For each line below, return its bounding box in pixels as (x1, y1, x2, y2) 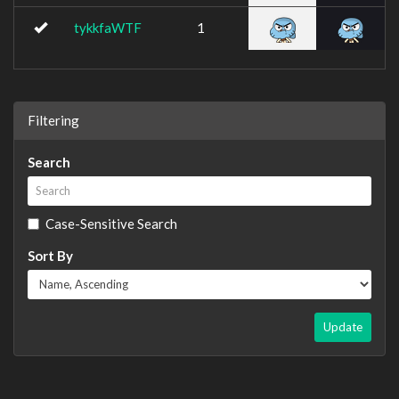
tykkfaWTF (74, 20, 142, 36)
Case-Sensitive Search (45, 215, 177, 232)
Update (323, 319, 362, 334)
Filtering (28, 111, 79, 128)
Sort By (28, 247, 73, 264)
